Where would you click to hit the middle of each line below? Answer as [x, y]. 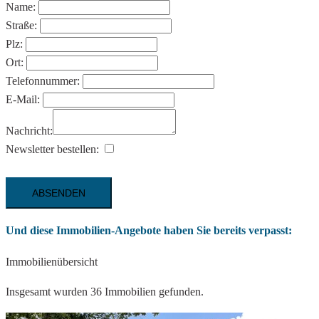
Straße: [23, 26]
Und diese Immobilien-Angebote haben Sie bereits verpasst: [149, 231]
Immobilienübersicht [52, 261]
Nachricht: [29, 131]
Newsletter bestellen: [54, 150]
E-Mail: [24, 100]
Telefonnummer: [44, 81]
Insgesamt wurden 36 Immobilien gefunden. [105, 291]
